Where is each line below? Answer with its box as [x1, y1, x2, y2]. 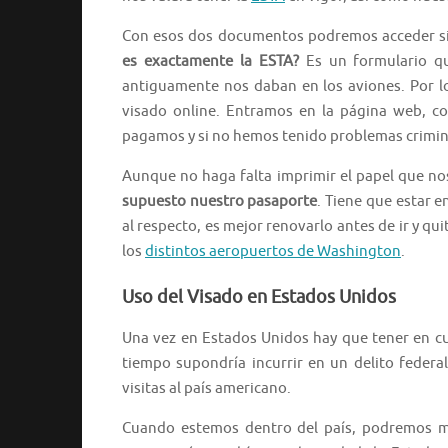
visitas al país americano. [122, 379, 291, 399]
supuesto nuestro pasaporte [122, 192, 318, 212]
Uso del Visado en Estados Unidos [122, 286, 396, 309]
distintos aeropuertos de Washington [145, 242, 401, 262]
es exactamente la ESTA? [122, 52, 299, 72]
